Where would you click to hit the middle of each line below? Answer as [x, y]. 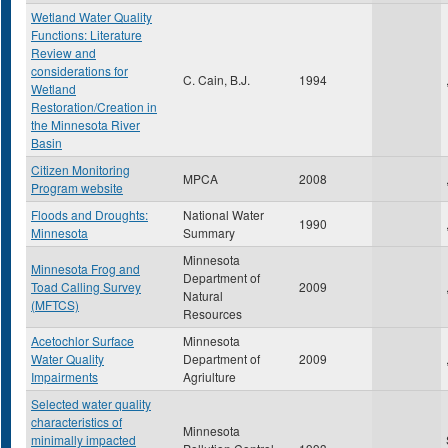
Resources [212, 313]
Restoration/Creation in [94, 106]
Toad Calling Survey [86, 286]
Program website [77, 187]
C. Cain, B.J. [216, 79]
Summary [209, 232]
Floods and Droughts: [89, 214]
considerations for [79, 70]
